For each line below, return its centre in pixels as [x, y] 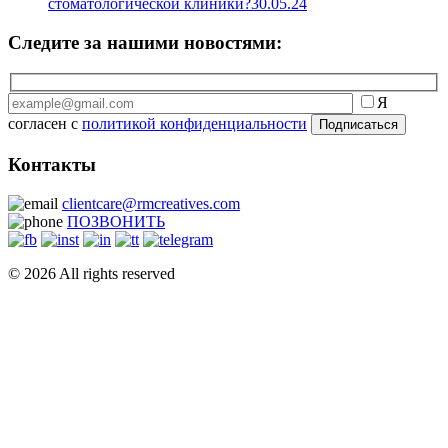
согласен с [45, 124]
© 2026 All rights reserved [91, 273]
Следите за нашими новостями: [145, 42]
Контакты [52, 164]
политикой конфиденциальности [194, 124]
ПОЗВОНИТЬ [116, 221]
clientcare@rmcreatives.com [151, 203]
